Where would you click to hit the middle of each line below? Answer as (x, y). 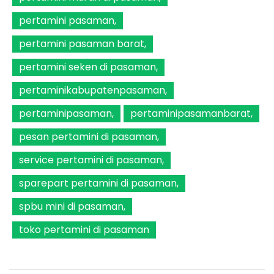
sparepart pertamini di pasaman (98, 183)
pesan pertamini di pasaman (88, 137)
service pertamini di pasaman (91, 160)
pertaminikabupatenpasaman (92, 91)
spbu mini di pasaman (71, 207)
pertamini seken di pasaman (87, 67)
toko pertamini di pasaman (84, 230)
